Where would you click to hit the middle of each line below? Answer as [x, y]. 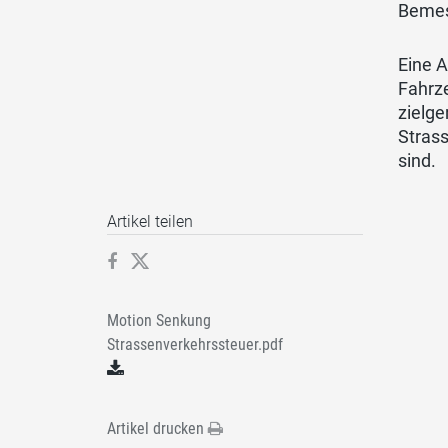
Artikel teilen [150, 222]
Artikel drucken [157, 429]
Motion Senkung [159, 321]
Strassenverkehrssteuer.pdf [195, 345]
